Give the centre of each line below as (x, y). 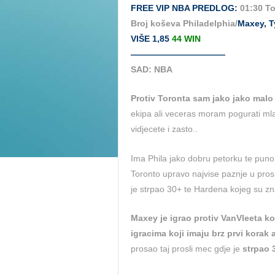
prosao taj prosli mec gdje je (187, 249)
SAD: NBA (152, 69)
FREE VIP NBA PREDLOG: (184, 8)
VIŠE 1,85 (151, 39)
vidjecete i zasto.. (164, 129)
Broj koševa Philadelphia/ (184, 23)
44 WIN (186, 39)
